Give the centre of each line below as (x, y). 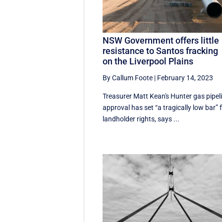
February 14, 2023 (185, 78)
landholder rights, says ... (141, 119)
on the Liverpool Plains (148, 61)
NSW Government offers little (161, 41)
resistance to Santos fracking (161, 51)
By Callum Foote (128, 78)
